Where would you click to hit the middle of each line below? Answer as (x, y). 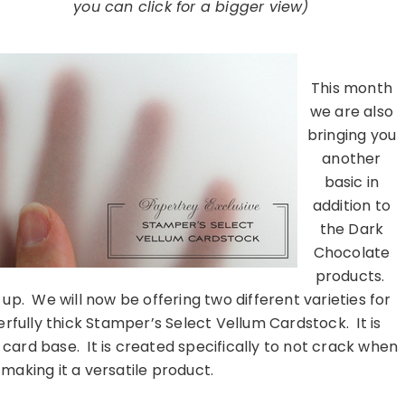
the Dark (352, 230)
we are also (352, 112)
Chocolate (352, 253)
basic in (352, 183)
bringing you (352, 136)
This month (352, 89)
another (352, 159)
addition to (352, 206)
